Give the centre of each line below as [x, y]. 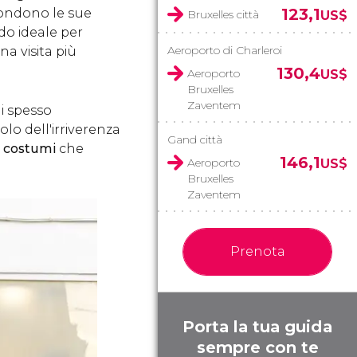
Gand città [195, 139]
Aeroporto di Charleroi [225, 50]
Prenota [257, 251]
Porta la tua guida [257, 327]
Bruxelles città [223, 14]
